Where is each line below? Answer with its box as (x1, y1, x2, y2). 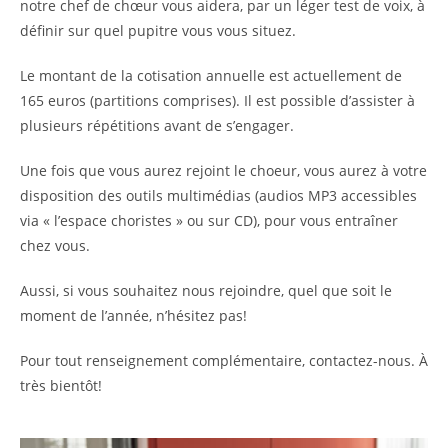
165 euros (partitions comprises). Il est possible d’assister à (20, 90, 415, 110)
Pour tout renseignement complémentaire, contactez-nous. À (20, 350, 428, 370)
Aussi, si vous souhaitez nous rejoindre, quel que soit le (20, 280, 392, 300)
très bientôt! (20, 375, 102, 395)
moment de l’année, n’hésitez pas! (20, 305, 255, 325)
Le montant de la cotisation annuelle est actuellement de (20, 65, 402, 85)
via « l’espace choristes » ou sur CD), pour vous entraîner (20, 210, 398, 230)
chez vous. (20, 235, 90, 255)
